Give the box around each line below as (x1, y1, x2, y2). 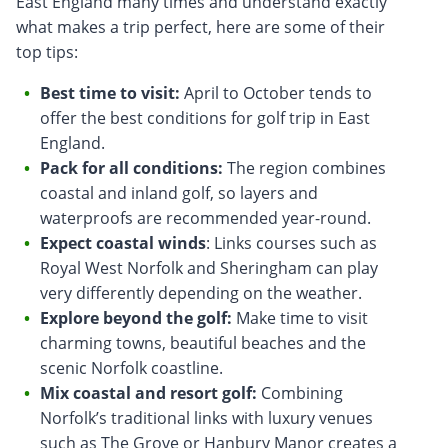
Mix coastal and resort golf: (40, 381, 257, 404)
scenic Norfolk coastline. (40, 356, 223, 379)
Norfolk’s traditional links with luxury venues (40, 406, 373, 429)
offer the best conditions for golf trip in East (40, 106, 370, 129)
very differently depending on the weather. (40, 281, 362, 304)
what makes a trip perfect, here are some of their (16, 15, 385, 38)
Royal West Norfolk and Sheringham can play (40, 256, 378, 279)
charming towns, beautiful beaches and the (40, 331, 366, 354)
